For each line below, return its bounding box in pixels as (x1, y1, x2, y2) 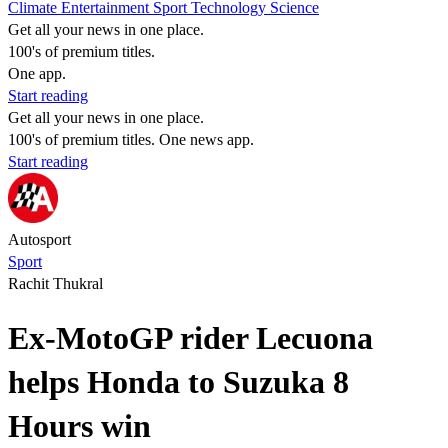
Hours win (8, 408, 151, 445)
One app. (8, 65, 66, 82)
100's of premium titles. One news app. (8, 131, 254, 148)
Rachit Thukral (8, 275, 103, 292)
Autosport (8, 231, 71, 248)
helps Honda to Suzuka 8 (8, 364, 349, 401)
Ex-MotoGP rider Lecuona (8, 320, 373, 357)
